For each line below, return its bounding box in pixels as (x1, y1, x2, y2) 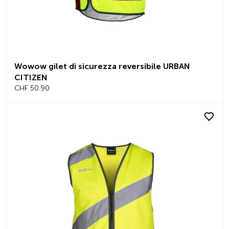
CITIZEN (14, 72, 48, 82)
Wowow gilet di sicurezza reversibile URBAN (14, 61, 190, 71)
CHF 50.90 (14, 83, 50, 93)
